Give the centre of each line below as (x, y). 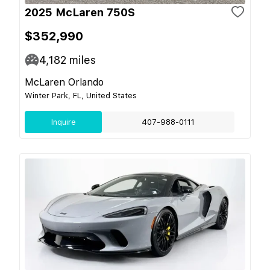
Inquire (63, 122)
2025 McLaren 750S (80, 12)
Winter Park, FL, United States (81, 95)
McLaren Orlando (64, 82)
